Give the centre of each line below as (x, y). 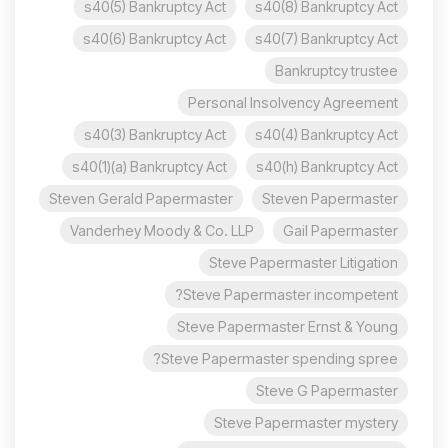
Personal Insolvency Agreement (293, 102)
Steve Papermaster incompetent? (290, 294)
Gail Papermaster (340, 230)
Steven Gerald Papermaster (141, 198)
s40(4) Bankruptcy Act (326, 134)
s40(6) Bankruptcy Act (154, 38)
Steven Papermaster (330, 198)
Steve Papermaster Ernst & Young (287, 326)
